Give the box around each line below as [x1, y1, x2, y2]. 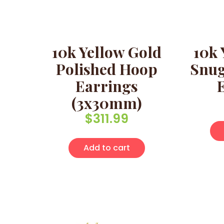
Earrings [75, 76, 138, 96]
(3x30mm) [71, 93, 142, 113]
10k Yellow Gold [52, 42, 162, 62]
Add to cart [83, 142, 130, 154]
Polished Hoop [56, 59, 158, 79]
